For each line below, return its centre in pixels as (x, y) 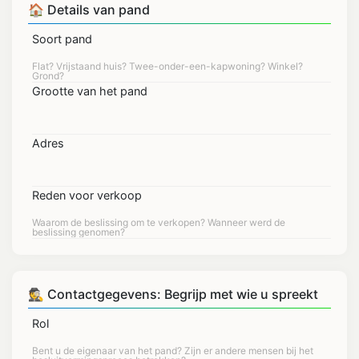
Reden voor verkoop (87, 195)
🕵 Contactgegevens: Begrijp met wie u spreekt (173, 294)
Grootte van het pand (90, 91)
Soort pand (62, 39)
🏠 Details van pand (89, 10)
